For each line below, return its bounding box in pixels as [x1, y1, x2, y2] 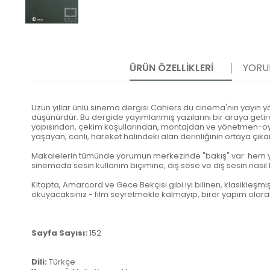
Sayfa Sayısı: [31, 227, 89, 239]
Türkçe [49, 256, 75, 268]
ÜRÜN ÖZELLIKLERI [130, 60, 213, 75]
